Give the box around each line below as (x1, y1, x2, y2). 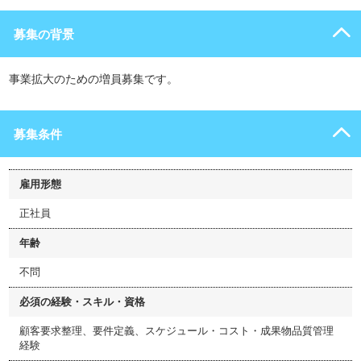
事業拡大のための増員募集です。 (9, 73, 178, 85)
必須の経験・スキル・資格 (19, 296, 145, 308)
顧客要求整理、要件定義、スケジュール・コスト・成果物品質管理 (19, 325, 334, 337)
